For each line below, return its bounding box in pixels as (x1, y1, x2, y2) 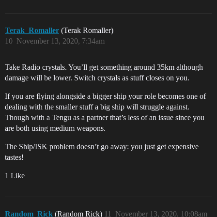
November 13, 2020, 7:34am (16, 37, 105, 45)
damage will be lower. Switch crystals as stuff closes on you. (5, 74, 189, 82)
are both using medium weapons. (5, 124, 106, 132)
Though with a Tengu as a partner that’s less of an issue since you (5, 113, 204, 122)
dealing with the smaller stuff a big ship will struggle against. (5, 103, 189, 111)
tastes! (5, 153, 24, 161)
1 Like (5, 171, 25, 180)
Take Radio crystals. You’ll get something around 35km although (5, 63, 203, 71)
